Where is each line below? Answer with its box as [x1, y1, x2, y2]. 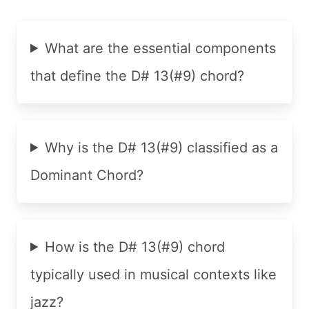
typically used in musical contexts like [30, 266, 277, 283]
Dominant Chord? [30, 166, 143, 183]
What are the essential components [45, 39, 277, 57]
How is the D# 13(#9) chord [45, 238, 226, 255]
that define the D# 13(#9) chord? [30, 67, 244, 84]
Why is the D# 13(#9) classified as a [45, 139, 279, 156]
